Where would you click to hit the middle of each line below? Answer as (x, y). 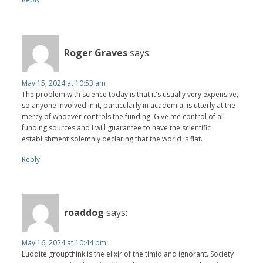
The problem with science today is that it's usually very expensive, (130, 94)
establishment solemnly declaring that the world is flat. (112, 139)
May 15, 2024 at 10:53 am (64, 83)
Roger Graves (96, 53)
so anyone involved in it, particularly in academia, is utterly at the (129, 105)
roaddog (84, 213)
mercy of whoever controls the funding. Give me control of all (124, 116)
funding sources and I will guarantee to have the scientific (117, 127)
